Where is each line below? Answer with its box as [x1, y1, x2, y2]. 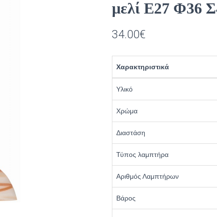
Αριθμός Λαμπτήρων [116, 172, 179, 180]
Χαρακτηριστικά [116, 63, 169, 71]
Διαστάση [116, 129, 145, 137]
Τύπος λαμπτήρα [116, 151, 169, 158]
